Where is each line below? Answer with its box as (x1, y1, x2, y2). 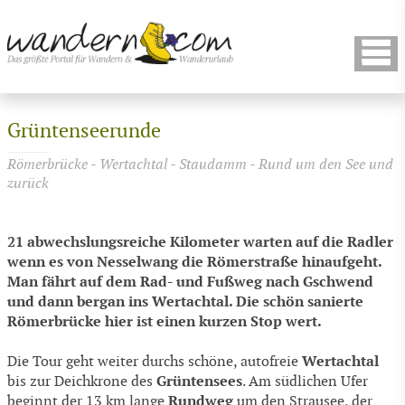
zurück (7, 174, 49, 193)
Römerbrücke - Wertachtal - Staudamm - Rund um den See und (7, 155, 393, 174)
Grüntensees (156, 371, 242, 391)
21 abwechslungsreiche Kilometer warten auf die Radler (7, 232, 393, 252)
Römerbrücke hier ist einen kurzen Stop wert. (7, 312, 322, 332)
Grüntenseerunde (7, 119, 161, 144)
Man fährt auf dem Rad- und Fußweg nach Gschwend (7, 272, 373, 292)
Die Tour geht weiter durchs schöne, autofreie (7, 353, 302, 371)
